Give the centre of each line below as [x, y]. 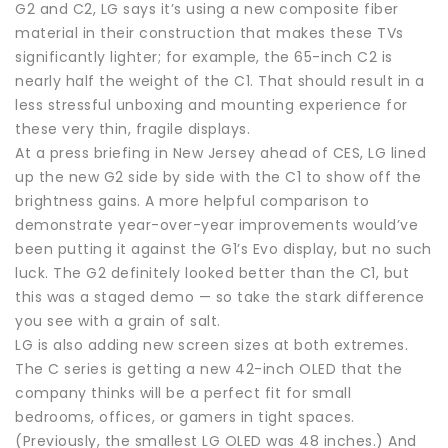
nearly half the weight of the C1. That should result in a [220, 80]
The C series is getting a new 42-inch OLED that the [209, 368]
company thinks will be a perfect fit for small [183, 392]
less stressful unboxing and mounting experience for [211, 104]
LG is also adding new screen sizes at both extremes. [211, 344]
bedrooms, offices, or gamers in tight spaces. [185, 416]
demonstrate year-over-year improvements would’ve [216, 224]
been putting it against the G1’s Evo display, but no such [223, 248]
